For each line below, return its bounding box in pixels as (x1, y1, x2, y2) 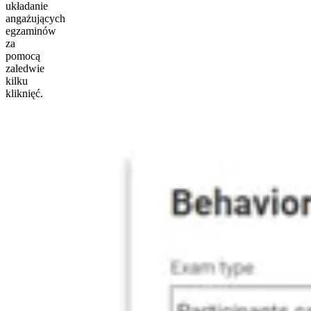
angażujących (6, 12, 65, 24)
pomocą (6, 49, 40, 62)
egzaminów (6, 24, 56, 37)
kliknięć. (6, 87, 43, 99)
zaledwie (6, 62, 44, 74)
